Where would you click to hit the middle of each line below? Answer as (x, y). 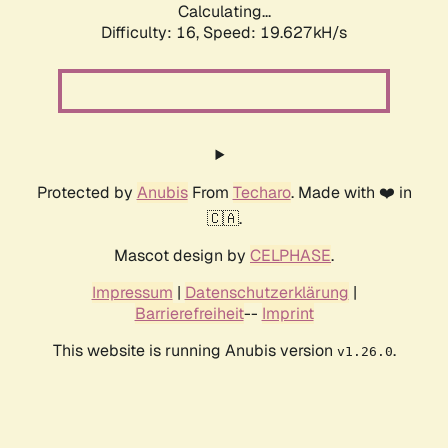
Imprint (287, 314)
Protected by (86, 193)
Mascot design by (182, 256)
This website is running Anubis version (194, 351)
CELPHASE (290, 256)
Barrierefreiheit (189, 314)
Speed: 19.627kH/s (275, 33)
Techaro (261, 193)
